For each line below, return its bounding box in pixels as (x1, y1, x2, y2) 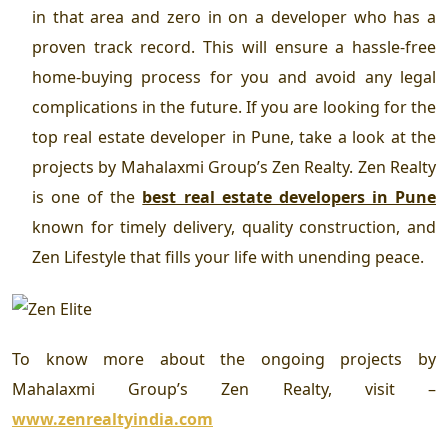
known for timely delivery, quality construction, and (32, 216, 436, 239)
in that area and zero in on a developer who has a (32, 6, 436, 29)
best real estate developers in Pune (142, 186, 437, 209)
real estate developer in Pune (63, 126, 291, 149)
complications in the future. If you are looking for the (32, 96, 436, 119)
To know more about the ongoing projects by (12, 348, 436, 371)
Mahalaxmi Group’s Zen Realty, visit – (12, 378, 436, 401)
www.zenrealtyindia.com (12, 408, 213, 431)
